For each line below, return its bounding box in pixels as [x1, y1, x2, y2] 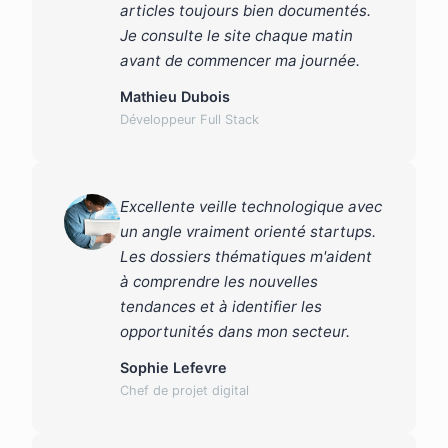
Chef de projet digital [120, 383, 249, 399]
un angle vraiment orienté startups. [120, 222, 376, 242]
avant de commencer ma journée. [120, 51, 360, 71]
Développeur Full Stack [120, 112, 259, 128]
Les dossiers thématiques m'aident [120, 247, 372, 267]
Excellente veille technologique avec [120, 197, 382, 217]
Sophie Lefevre [120, 359, 227, 377]
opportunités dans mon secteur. [120, 322, 350, 342]
